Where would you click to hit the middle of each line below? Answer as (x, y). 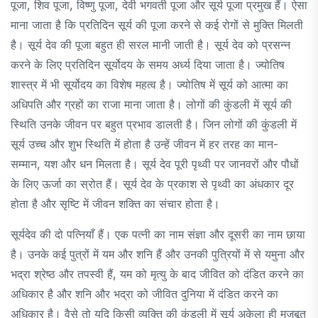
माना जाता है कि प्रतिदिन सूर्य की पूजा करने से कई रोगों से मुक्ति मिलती (157, 24)
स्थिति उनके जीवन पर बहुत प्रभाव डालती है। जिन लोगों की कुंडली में (154, 124)
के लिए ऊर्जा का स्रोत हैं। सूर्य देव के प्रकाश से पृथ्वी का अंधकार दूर (152, 183)
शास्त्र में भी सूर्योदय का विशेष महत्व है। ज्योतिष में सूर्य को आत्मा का (149, 84)
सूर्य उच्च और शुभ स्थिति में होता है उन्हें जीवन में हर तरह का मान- (144, 144)
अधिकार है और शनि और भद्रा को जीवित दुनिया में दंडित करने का (144, 294)
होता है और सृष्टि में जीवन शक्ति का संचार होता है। (115, 203)
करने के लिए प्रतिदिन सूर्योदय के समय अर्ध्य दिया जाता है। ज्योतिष (148, 64)
